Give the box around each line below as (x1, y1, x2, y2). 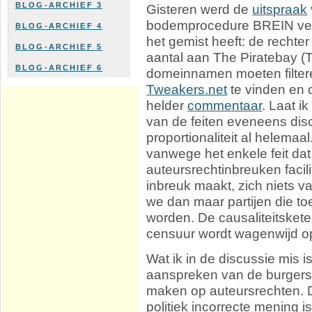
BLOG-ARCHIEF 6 (15, 63, 103, 72)
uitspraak (252, 1, 308, 17)
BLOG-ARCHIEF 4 (15, 22, 103, 30)
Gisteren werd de (146, 1, 253, 17)
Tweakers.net (146, 81, 228, 97)
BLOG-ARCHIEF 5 (15, 42, 103, 51)
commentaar (187, 97, 263, 114)
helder (146, 97, 188, 114)
